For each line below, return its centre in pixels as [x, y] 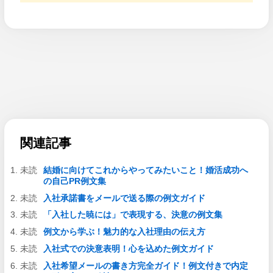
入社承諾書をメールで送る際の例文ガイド [124, 198]
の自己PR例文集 [74, 181]
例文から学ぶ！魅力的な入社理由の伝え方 [124, 232]
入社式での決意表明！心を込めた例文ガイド [128, 249]
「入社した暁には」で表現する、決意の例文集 [133, 215]
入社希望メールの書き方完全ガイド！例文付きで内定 [145, 265]
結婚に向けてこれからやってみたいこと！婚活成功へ [145, 170]
